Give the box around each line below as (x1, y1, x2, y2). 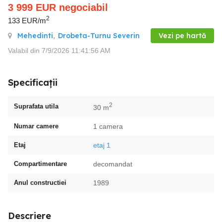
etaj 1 (93, 141, 111, 149)
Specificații (8, 76, 57, 88)
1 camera (93, 122, 123, 130)
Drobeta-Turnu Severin (58, 31, 140, 40)
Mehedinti (17, 31, 53, 40)
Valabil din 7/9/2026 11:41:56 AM (8, 46, 111, 55)
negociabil (59, 2, 108, 13)
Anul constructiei (14, 178, 66, 186)
